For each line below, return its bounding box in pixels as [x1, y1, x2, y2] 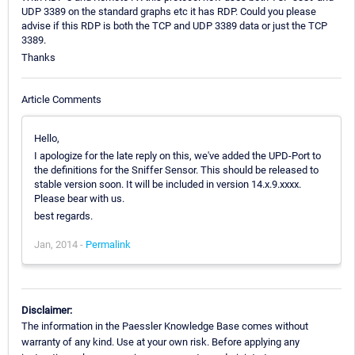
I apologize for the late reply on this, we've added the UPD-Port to [34, 149, 321, 162]
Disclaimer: [21, 303, 72, 316]
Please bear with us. [34, 192, 124, 204]
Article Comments [21, 93, 101, 105]
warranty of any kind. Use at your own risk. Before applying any [21, 335, 300, 348]
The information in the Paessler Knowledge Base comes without [21, 319, 308, 332]
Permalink [86, 238, 131, 250]
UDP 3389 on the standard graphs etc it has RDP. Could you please [21, 6, 316, 18]
